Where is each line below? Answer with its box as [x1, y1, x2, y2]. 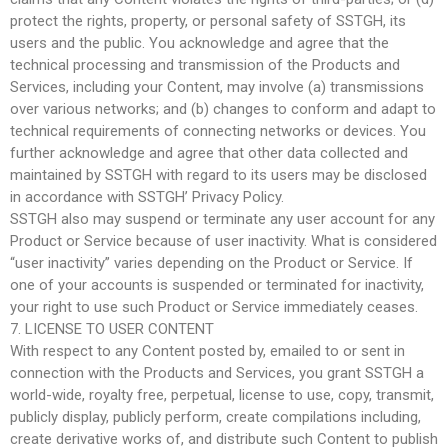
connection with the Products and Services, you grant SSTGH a [10, 363, 424, 382]
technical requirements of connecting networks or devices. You [10, 121, 426, 140]
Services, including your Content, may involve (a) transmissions [10, 77, 424, 96]
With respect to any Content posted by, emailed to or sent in [10, 341, 405, 360]
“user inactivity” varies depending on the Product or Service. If [10, 253, 413, 272]
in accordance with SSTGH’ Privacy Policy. [10, 187, 284, 206]
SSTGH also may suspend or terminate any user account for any [10, 209, 435, 228]
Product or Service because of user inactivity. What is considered [10, 231, 437, 250]
